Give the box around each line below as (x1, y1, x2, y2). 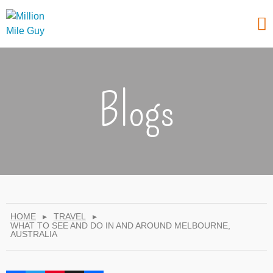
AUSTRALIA (10, 229, 57, 239)
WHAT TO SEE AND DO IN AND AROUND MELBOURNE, (10, 221, 230, 230)
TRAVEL (54, 211, 86, 221)
